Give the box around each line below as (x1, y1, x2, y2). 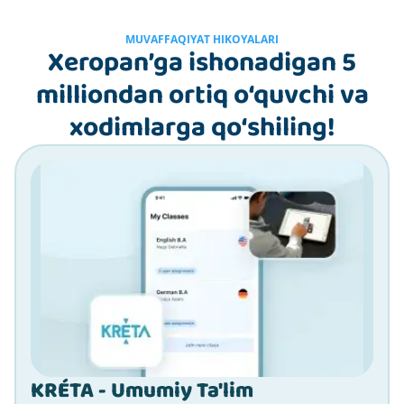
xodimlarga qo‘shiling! (69, 106, 335, 150)
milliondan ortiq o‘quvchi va (35, 73, 369, 117)
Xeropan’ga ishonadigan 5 (48, 41, 356, 85)
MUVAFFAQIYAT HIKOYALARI (125, 31, 279, 47)
